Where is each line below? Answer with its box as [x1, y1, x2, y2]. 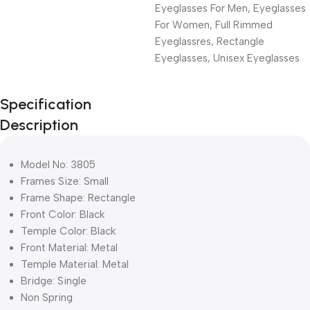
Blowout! [21, 122, 79, 142]
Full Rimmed [215, 18, 273, 31]
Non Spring [21, 291, 73, 304]
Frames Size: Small [21, 174, 109, 188]
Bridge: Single [21, 274, 86, 287]
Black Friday [21, 103, 104, 122]
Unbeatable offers [21, 89, 107, 102]
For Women [155, 18, 210, 31]
